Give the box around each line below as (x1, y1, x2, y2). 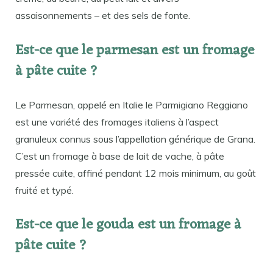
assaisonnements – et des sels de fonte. (15, 9, 190, 21)
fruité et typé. (15, 183, 74, 196)
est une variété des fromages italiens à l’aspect (15, 115, 219, 128)
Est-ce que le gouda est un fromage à (15, 213, 241, 238)
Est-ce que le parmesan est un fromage (15, 38, 254, 63)
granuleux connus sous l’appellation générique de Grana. (15, 132, 255, 145)
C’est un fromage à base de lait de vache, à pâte (15, 149, 224, 162)
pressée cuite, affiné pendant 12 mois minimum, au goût (15, 166, 256, 179)
